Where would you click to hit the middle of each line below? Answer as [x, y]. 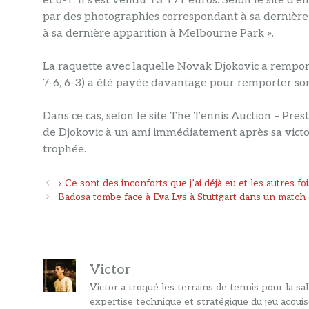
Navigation [66, 183]
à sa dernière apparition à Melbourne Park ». [158, 34]
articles [58, 211]
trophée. [64, 150]
